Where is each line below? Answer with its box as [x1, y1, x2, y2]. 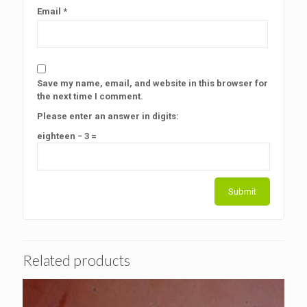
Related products [23, 251, 130, 269]
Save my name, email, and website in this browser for [37, 78, 268, 89]
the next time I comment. [37, 91, 143, 102]
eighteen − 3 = [37, 131, 97, 142]
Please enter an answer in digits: [37, 111, 179, 122]
